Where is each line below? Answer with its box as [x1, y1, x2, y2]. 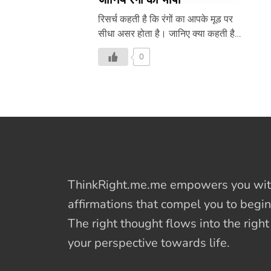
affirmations [68, 196, 133, 212]
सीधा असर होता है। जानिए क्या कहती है [98, 27, 235, 41]
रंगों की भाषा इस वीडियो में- [98, 42, 190, 55]
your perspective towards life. [68, 235, 233, 251]
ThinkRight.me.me [68, 177, 170, 193]
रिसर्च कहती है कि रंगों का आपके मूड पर [98, 13, 233, 26]
